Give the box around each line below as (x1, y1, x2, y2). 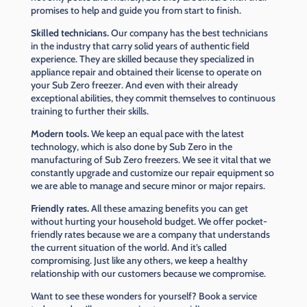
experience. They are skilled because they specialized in (30, 53, 254, 66)
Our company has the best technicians (110, 27, 268, 40)
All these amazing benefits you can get (90, 202, 248, 215)
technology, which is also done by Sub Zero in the (30, 140, 232, 153)
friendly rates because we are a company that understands (30, 228, 270, 241)
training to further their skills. (30, 105, 151, 118)
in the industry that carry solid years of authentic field (30, 40, 249, 53)
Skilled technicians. (30, 27, 111, 40)
